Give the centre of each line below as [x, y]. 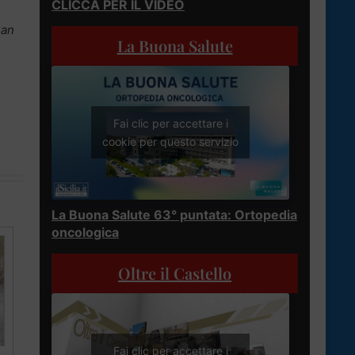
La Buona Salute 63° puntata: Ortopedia [174, 214]
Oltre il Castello [175, 273]
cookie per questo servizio [170, 142]
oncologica [85, 232]
